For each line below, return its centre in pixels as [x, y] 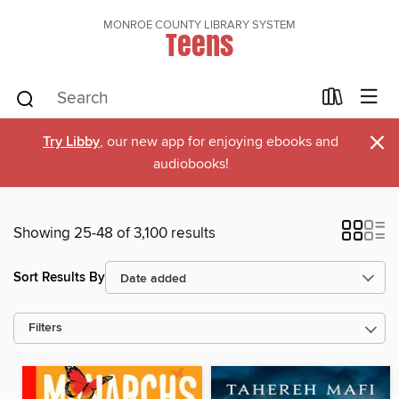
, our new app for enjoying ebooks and [219, 142]
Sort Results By [59, 277]
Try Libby [71, 142]
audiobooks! [191, 164]
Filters [45, 328]
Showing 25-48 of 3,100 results [114, 233]
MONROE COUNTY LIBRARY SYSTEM [199, 25]
